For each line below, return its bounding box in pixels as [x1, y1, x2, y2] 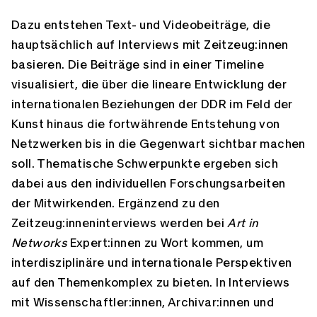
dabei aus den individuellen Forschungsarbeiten [11, 178, 286, 190]
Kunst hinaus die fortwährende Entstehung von [11, 118, 280, 130]
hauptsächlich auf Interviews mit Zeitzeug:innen [11, 39, 289, 51]
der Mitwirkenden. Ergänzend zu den [11, 197, 220, 209]
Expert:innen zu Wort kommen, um [67, 237, 264, 249]
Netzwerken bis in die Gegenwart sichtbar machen [11, 138, 306, 150]
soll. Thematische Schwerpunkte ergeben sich [11, 158, 279, 170]
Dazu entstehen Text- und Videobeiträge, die [11, 19, 271, 31]
